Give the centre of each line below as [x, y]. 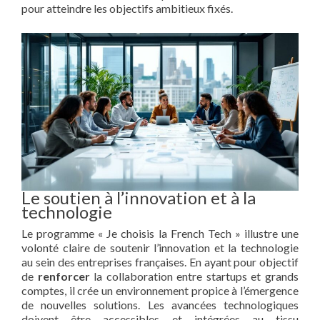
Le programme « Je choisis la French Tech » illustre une [160, 234]
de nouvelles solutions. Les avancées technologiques [160, 305]
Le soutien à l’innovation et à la [139, 198]
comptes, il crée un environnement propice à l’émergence [160, 291]
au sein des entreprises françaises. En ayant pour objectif [160, 262]
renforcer [64, 276]
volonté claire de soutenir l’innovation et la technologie [160, 248]
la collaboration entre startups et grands [194, 276]
